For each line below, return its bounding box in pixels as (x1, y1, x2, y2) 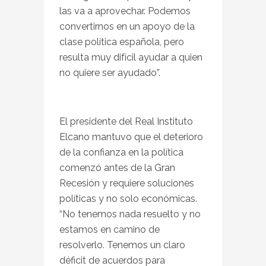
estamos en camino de (59, 223, 160, 235)
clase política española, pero (59, 36, 184, 47)
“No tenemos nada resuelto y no (59, 208, 201, 220)
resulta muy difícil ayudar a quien (59, 51, 202, 63)
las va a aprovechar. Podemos (59, 5, 191, 17)
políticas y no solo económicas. (59, 192, 197, 204)
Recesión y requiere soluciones (59, 177, 194, 189)
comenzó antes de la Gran (59, 161, 175, 173)
